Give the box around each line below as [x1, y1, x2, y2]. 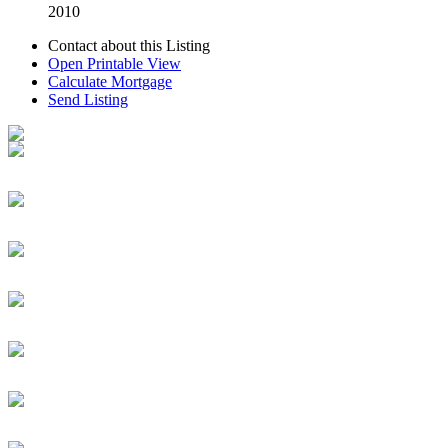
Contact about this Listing [48, 36, 210, 54]
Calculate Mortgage [48, 72, 172, 90]
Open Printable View [48, 54, 181, 72]
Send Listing [48, 90, 128, 108]
